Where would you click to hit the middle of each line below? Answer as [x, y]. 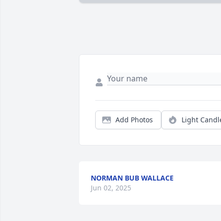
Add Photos [134, 120]
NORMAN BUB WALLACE [132, 178]
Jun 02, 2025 [111, 188]
